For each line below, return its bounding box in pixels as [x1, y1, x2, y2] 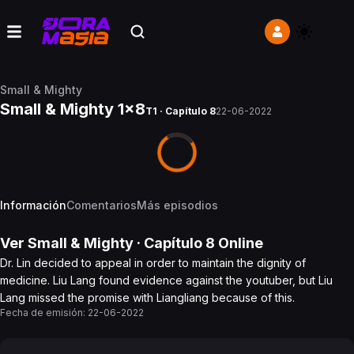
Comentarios [66, 198, 137, 212]
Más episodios [137, 198, 218, 212]
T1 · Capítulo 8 [145, 105, 216, 117]
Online [215, 235, 263, 251]
